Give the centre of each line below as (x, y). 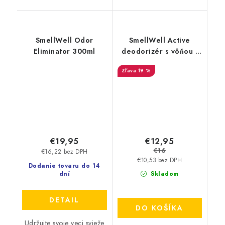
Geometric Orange (160, 63)
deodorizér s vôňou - (160, 51)
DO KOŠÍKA (160, 208)
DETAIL (65, 200)
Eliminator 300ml (64, 51)
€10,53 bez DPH (160, 160)
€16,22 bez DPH (64, 151)
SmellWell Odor (64, 40)
